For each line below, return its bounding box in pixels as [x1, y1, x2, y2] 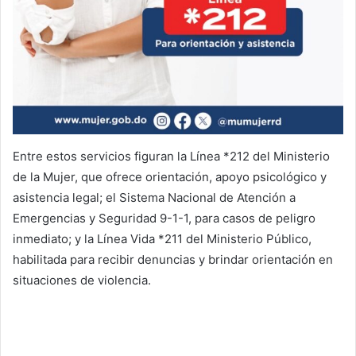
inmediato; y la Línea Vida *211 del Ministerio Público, [13, 231, 311, 247]
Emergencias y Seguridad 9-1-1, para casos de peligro [13, 211, 315, 226]
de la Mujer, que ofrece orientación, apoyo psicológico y [13, 169, 327, 185]
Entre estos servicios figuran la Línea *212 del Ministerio [13, 149, 330, 164]
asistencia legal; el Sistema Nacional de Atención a [13, 190, 296, 206]
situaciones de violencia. [13, 273, 151, 288]
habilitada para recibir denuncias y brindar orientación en [13, 252, 333, 268]
